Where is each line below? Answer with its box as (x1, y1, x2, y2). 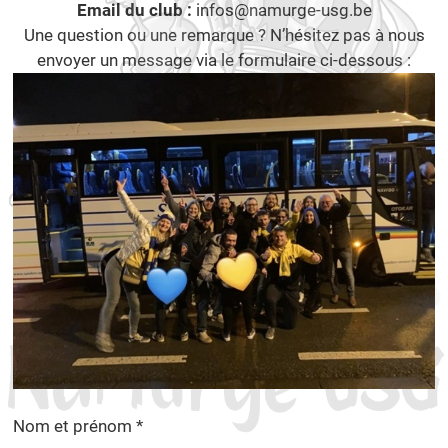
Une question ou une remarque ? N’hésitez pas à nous (23, 25, 425, 45)
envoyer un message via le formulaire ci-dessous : (37, 50, 411, 70)
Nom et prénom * (12, 416, 143, 437)
